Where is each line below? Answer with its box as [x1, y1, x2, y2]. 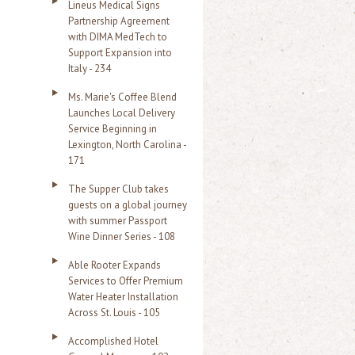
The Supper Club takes [68, 182, 169, 196]
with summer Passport [68, 214, 167, 227]
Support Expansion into [68, 46, 172, 59]
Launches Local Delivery [68, 106, 175, 120]
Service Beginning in [68, 122, 157, 136]
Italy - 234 [68, 62, 111, 75]
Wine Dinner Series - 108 [68, 230, 175, 243]
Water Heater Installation [68, 290, 178, 303]
